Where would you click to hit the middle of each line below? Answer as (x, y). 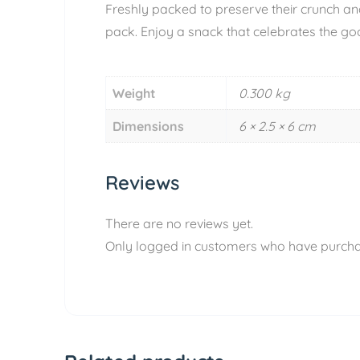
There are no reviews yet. (179, 223)
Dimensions (148, 126)
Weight (134, 93)
